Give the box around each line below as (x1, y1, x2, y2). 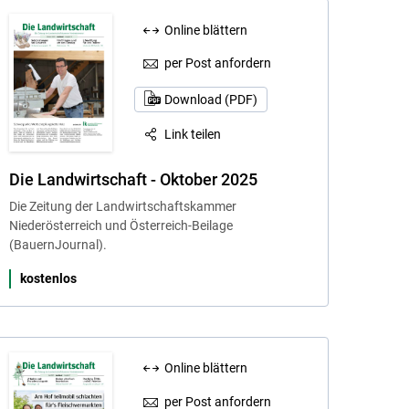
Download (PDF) (163, 91, 257, 107)
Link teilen (164, 126, 222, 142)
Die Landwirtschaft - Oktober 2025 (8, 169, 257, 189)
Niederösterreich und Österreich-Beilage (8, 217, 233, 233)
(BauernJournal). (8, 236, 107, 252)
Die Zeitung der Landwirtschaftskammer (8, 198, 236, 214)
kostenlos (19, 270, 77, 286)
